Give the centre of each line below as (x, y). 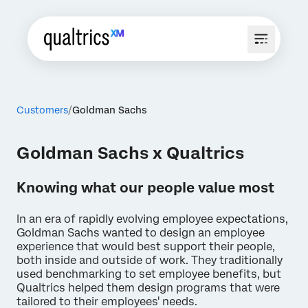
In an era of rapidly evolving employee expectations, (152, 219)
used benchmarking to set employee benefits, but (149, 274)
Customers (42, 110)
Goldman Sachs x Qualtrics (130, 153)
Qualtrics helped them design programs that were (148, 288)
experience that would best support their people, (146, 246)
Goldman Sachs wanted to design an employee (141, 233)
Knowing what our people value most (145, 188)
